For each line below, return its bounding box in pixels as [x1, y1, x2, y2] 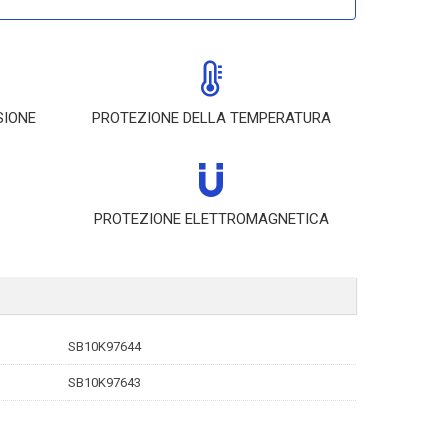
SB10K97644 [68, 339, 141, 354]
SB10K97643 [68, 375, 141, 390]
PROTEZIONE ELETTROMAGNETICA [93, 210, 329, 228]
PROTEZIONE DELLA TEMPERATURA [91, 109, 331, 127]
